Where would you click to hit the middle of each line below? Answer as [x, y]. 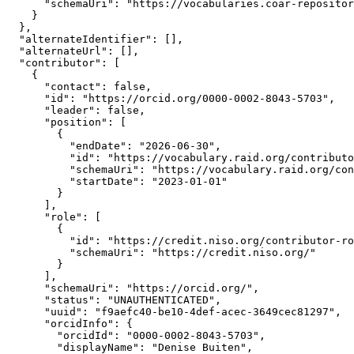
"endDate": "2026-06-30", [114, 146]
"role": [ [54, 217]
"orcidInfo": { [70, 324]
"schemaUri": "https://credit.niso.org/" [161, 252]
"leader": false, [76, 110]
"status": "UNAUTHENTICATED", [114, 300]
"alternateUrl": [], [73, 51]
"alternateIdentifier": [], [95, 39]
